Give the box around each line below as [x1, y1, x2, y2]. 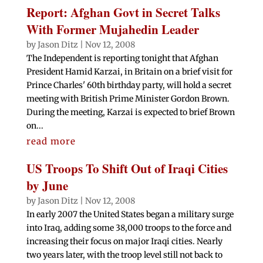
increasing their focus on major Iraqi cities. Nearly [26, 236, 222, 247]
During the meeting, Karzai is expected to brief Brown [26, 107, 235, 118]
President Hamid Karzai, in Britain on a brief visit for [26, 66, 232, 77]
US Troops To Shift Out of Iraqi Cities [26, 160, 228, 178]
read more [26, 136, 76, 147]
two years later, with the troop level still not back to [26, 249, 222, 261]
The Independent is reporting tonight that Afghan [26, 53, 218, 64]
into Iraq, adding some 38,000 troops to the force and [26, 222, 231, 234]
